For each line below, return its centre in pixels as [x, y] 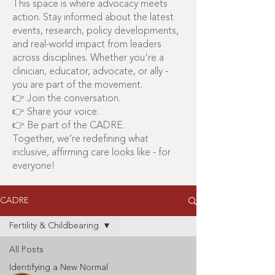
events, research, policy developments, [95, 31]
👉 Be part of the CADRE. [68, 126]
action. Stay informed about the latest [93, 18]
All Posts [26, 250]
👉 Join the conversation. [66, 99]
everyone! [33, 166]
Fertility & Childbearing [54, 226]
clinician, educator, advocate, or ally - [90, 72]
